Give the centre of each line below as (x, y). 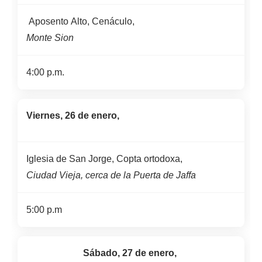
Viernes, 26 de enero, (74, 116)
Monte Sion (50, 38)
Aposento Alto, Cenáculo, (82, 21)
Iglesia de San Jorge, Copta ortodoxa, (104, 159)
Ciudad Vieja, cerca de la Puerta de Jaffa (111, 175)
